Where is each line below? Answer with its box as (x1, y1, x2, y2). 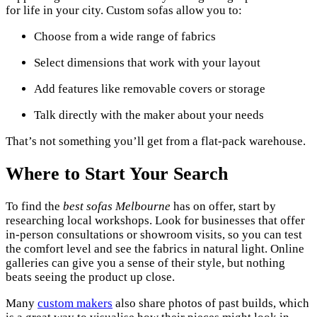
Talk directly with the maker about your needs (34, 108, 264, 122)
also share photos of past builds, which (113, 296, 309, 310)
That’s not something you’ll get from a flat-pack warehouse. (6, 134, 306, 148)
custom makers (38, 296, 113, 310)
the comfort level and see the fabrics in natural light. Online (6, 241, 304, 255)
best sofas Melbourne (63, 199, 171, 213)
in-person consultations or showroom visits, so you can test (6, 227, 302, 241)
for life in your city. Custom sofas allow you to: (6, 3, 242, 17)
